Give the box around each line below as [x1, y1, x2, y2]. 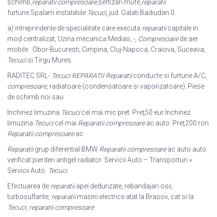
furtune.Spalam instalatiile [7, 9, 87, 16]
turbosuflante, [7, 193, 51, 201]
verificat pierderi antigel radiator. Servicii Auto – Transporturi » [7, 156, 192, 164]
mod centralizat [7, 35, 55, 43]
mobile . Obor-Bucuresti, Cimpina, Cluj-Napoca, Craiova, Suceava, [7, 46, 205, 53]
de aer [178, 35, 198, 43]
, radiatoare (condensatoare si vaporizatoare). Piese [46, 82, 204, 90]
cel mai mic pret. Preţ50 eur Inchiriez [80, 108, 190, 116]
